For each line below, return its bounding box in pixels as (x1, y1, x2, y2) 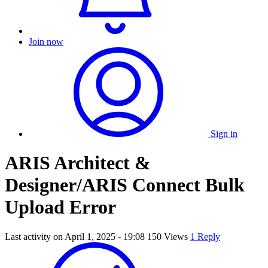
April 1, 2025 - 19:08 (65, 231, 145, 242)
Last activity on (5, 231, 65, 242)
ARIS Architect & (5, 152, 151, 174)
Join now (29, 36, 63, 47)
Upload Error (5, 196, 116, 218)
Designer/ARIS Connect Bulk (5, 174, 245, 196)
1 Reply (190, 231, 220, 242)
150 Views (147, 231, 188, 242)
